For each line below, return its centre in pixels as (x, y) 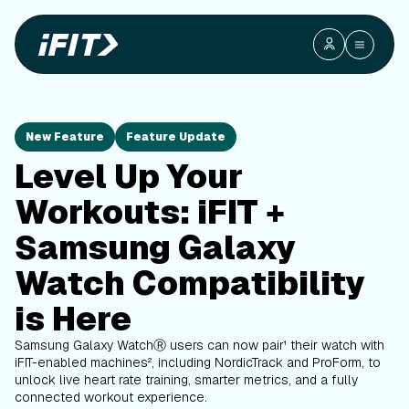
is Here (73, 319)
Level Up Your (129, 177)
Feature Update (176, 137)
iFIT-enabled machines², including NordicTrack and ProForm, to (198, 362)
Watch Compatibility (190, 283)
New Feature (65, 137)
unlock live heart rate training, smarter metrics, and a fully (186, 380)
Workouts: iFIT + (150, 212)
